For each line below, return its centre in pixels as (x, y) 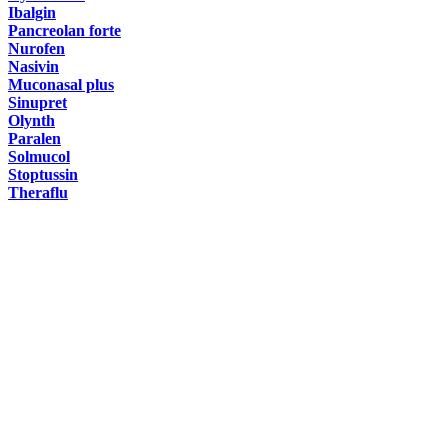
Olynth (31, 121)
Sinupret (37, 103)
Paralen (34, 139)
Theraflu (38, 193)
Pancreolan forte (64, 31)
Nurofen (36, 49)
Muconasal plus (61, 85)
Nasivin (33, 67)
